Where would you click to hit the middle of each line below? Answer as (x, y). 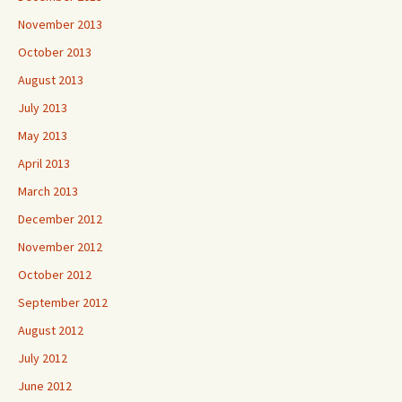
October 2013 (55, 52)
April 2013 (44, 163)
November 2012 (60, 247)
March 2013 (48, 191)
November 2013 (60, 24)
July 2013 (43, 108)
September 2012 (63, 302)
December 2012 (60, 219)
